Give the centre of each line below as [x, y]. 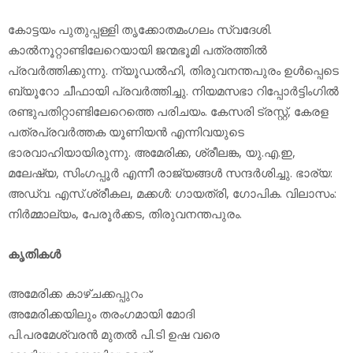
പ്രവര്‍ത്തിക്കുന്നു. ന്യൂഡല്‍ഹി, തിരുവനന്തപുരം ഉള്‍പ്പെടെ [173, 71]
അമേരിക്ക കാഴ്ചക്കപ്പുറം [75, 294]
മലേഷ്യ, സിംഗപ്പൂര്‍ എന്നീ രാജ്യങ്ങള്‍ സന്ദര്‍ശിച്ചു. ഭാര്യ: [170, 173]
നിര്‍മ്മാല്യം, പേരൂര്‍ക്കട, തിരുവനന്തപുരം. [125, 214]
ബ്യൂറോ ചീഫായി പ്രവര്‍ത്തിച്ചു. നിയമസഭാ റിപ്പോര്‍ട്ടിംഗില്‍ [173, 91]
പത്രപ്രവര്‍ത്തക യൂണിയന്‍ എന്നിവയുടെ [126, 132]
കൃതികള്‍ [34, 253]
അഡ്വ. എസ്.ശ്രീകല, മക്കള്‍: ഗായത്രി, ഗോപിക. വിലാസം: [172, 193]
